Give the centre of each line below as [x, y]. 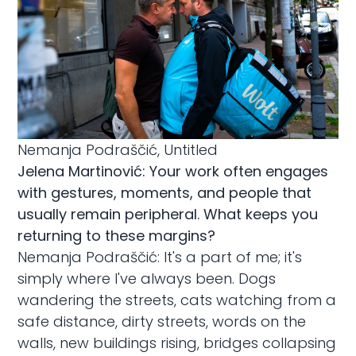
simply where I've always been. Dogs [147, 278]
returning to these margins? [117, 235]
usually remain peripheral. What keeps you [168, 214]
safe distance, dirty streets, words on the [162, 321]
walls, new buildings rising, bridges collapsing [177, 342]
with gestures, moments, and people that [165, 192]
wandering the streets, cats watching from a [177, 300]
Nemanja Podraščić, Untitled [118, 149]
